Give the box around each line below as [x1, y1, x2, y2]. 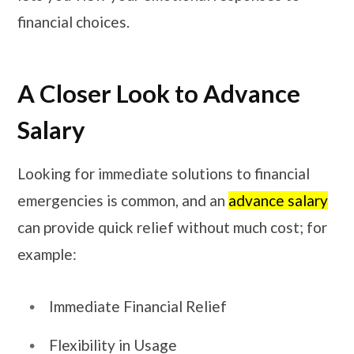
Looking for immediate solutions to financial [17, 164, 310, 183]
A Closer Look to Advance [17, 78, 300, 109]
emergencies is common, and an [17, 191, 228, 210]
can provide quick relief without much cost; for [17, 218, 327, 237]
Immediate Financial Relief [49, 296, 230, 315]
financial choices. [17, 12, 130, 31]
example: [17, 245, 80, 264]
